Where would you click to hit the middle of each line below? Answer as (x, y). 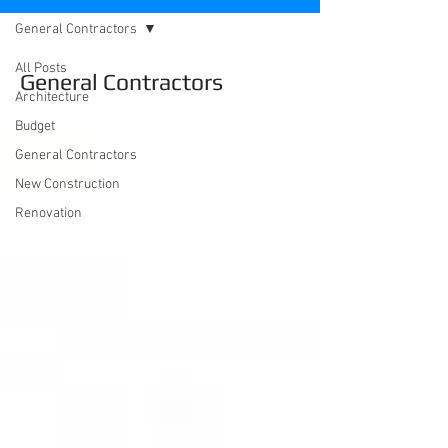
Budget (35, 126)
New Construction (67, 184)
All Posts (41, 68)
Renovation (48, 213)
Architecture (52, 97)
